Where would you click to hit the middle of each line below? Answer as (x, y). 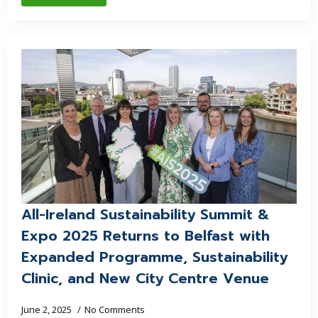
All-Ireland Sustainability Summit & (145, 214)
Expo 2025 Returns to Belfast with (146, 236)
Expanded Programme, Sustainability (154, 257)
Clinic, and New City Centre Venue (148, 278)
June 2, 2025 (48, 309)
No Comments (115, 309)
